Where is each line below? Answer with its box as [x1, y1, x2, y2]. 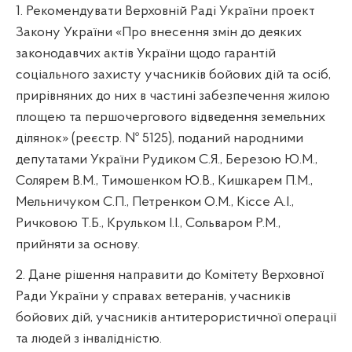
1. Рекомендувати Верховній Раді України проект [16, 3, 315, 19]
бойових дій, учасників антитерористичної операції [16, 310, 336, 325]
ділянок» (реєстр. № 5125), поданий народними [16, 130, 303, 146]
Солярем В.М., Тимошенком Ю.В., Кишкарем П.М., [16, 173, 313, 189]
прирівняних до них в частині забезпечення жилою [16, 88, 330, 104]
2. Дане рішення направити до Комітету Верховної [16, 267, 324, 283]
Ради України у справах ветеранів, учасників [16, 288, 291, 304]
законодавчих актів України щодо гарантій [16, 46, 276, 61]
